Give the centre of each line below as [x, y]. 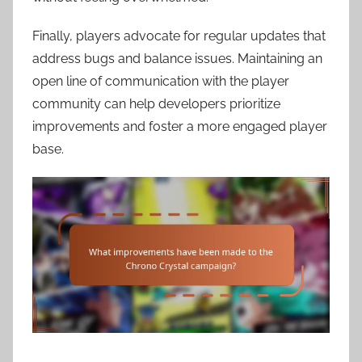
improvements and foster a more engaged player [180, 127]
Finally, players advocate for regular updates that [179, 36]
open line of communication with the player [161, 82]
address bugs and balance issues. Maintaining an [177, 59]
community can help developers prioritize [156, 104]
